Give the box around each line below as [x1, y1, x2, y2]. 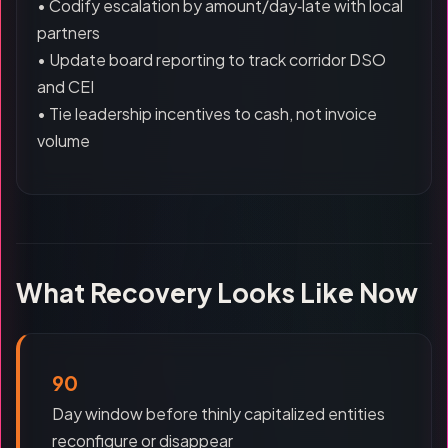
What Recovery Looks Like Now [16, 276, 418, 309]
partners [37, 22, 100, 43]
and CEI [37, 76, 94, 97]
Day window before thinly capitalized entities [52, 403, 385, 424]
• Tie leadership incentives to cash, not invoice [37, 103, 377, 124]
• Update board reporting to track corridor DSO [37, 49, 386, 70]
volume [37, 130, 90, 151]
